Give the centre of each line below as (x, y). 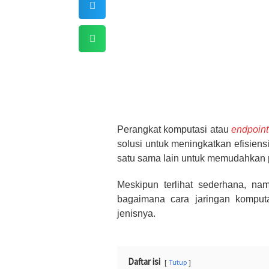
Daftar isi (144, 261)
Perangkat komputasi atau (174, 129)
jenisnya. (136, 213)
